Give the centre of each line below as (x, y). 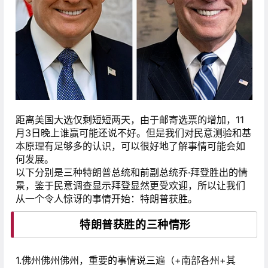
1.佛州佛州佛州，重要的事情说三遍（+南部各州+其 (126, 261)
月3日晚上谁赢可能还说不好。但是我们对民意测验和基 (133, 133)
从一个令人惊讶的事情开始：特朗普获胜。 (106, 199)
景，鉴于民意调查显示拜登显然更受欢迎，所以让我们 (130, 186)
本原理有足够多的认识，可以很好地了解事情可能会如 (130, 146)
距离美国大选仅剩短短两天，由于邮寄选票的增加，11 (130, 120)
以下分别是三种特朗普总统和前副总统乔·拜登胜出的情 (132, 173)
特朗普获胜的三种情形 (135, 225)
